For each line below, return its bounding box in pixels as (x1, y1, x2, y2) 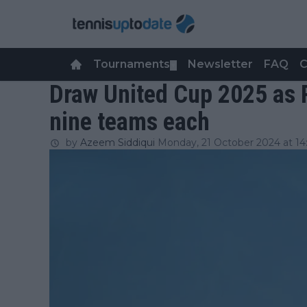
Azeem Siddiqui (80, 136, 155, 149)
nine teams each (49, 108, 210, 136)
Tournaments (93, 58, 170, 71)
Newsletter (188, 58, 253, 71)
